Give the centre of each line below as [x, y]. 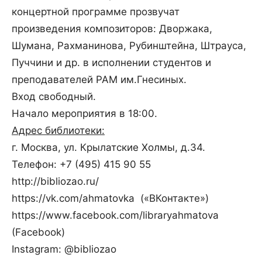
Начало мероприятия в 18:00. [85, 114]
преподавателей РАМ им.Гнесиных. [99, 80]
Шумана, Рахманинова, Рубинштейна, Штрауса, [129, 46]
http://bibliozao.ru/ [55, 182]
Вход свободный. [54, 97]
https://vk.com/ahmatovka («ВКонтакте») [110, 199]
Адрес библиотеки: [58, 131]
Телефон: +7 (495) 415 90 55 [81, 165]
